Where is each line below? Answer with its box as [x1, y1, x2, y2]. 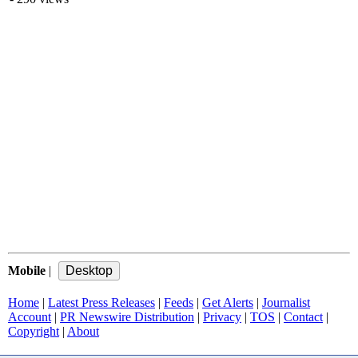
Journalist [262, 296, 310, 309]
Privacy [203, 310, 241, 324]
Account [8, 310, 51, 324]
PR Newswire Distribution [60, 310, 194, 324]
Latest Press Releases [48, 296, 155, 309]
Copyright [8, 324, 59, 338]
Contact [284, 310, 323, 324]
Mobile [8, 264, 46, 277]
